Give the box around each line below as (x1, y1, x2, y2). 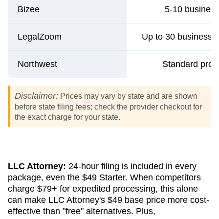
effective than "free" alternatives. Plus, (8, 206, 155, 216)
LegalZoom (18, 31, 62, 42)
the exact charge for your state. (15, 112, 120, 121)
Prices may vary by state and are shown (60, 91, 197, 100)
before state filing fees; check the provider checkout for (15, 102, 202, 111)
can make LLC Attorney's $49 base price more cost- (8, 195, 209, 205)
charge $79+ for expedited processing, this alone (8, 183, 198, 194)
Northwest (18, 59, 57, 69)
